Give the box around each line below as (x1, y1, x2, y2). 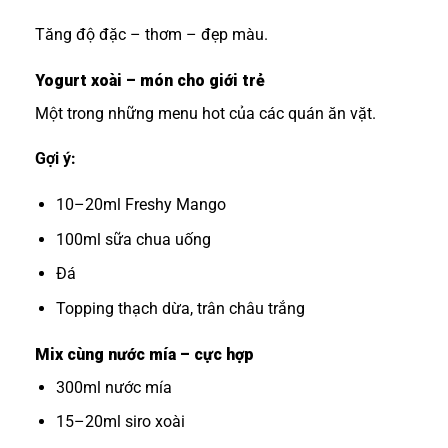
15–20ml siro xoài (55, 412, 185, 432)
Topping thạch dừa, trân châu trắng (55, 298, 305, 318)
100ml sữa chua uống (55, 229, 211, 249)
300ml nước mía (55, 377, 172, 397)
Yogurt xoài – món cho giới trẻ (35, 70, 265, 90)
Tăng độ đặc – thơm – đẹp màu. (35, 24, 268, 44)
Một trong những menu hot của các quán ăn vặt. (35, 103, 376, 123)
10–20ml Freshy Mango (55, 195, 226, 215)
